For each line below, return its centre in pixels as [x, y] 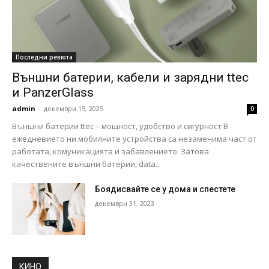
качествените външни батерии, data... [86, 164]
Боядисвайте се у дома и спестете [165, 189]
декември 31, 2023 [125, 203]
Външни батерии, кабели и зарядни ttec [130, 77]
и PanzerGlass [53, 92]
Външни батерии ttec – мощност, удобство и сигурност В [120, 126]
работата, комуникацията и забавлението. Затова [110, 151]
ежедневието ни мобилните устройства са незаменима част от [134, 138]
